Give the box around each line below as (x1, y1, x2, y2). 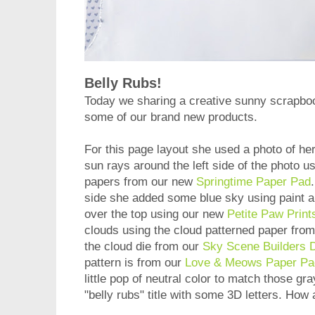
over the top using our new (84, 207, 227, 221)
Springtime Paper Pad (196, 175, 311, 189)
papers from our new (84, 175, 196, 189)
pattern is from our (84, 256, 185, 270)
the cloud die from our (84, 240, 202, 254)
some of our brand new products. (84, 110, 257, 124)
